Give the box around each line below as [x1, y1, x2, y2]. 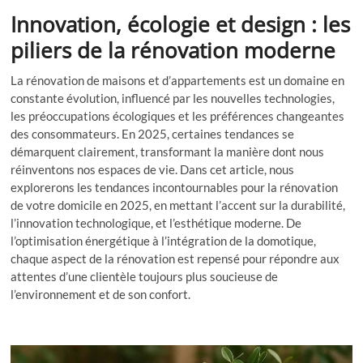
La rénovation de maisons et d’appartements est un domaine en [11, 72, 345, 88]
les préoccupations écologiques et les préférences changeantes [11, 108, 345, 123]
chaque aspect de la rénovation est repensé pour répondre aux [11, 250, 340, 266]
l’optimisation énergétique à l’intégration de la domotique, [11, 233, 317, 248]
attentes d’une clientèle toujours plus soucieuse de [11, 268, 279, 284]
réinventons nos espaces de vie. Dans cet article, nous [11, 161, 295, 177]
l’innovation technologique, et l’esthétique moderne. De [11, 215, 302, 230]
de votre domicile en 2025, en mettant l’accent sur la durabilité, [11, 197, 346, 212]
